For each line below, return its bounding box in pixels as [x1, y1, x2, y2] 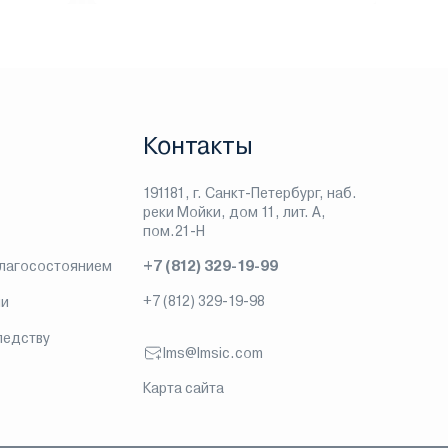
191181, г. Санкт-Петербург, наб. [143, 185, 358, 201]
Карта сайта [143, 380, 225, 396]
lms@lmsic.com [163, 344, 264, 361]
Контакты [143, 132, 254, 160]
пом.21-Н [143, 223, 206, 239]
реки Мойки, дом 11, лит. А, [143, 204, 327, 220]
